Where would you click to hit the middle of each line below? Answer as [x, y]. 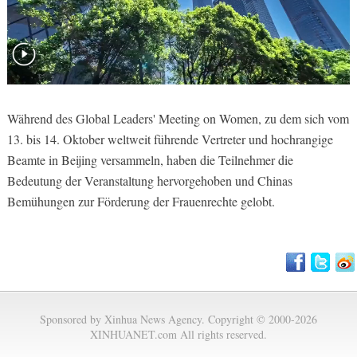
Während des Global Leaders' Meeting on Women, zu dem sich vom [178, 118]
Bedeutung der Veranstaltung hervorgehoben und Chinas [149, 180]
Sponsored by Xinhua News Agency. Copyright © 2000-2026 [178, 319]
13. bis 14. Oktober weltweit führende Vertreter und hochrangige [170, 139]
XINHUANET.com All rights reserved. [178, 334]
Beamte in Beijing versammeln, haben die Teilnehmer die [150, 159]
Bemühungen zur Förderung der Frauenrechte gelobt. [141, 201]
